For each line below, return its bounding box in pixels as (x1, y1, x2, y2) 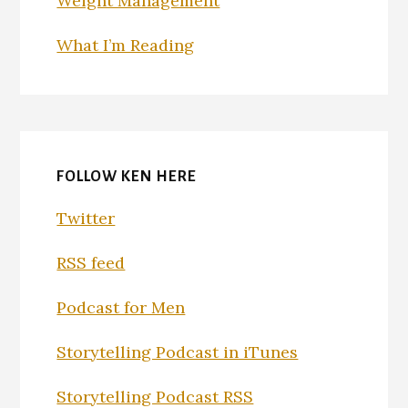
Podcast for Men (56, 296, 186, 318)
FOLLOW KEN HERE (56, 168, 198, 185)
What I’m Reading (56, 34, 195, 56)
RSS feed (56, 251, 126, 273)
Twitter (56, 207, 116, 229)
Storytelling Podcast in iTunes (56, 341, 299, 362)
